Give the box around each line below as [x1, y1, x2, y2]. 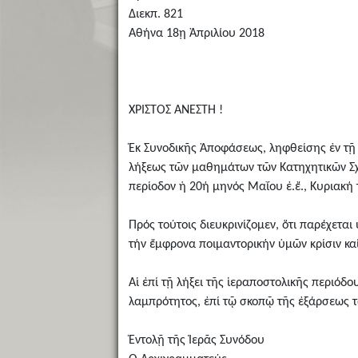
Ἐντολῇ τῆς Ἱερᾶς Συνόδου [128, 334, 265, 348]
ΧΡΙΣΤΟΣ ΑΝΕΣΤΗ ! [128, 104, 223, 117]
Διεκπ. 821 [128, 8, 183, 22]
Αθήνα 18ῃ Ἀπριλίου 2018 [128, 27, 265, 41]
